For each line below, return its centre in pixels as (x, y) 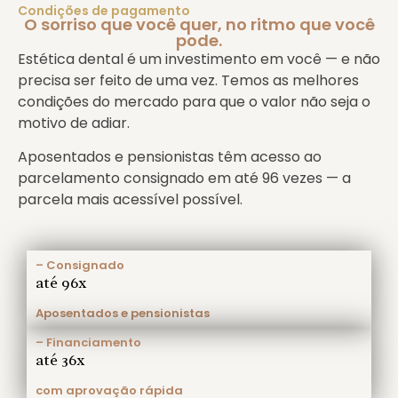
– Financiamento (88, 342)
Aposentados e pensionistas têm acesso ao (170, 157)
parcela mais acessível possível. (130, 200)
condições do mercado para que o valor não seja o (194, 101)
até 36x (60, 360)
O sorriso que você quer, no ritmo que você (199, 24)
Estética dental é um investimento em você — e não (199, 59)
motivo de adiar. (74, 123)
